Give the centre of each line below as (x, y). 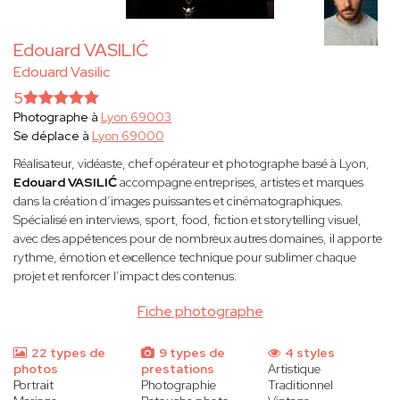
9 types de (190, 353)
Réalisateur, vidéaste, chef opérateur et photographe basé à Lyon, (192, 164)
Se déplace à (53, 136)
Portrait (33, 385)
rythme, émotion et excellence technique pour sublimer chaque (185, 258)
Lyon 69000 (128, 136)
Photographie (178, 385)
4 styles (309, 353)
